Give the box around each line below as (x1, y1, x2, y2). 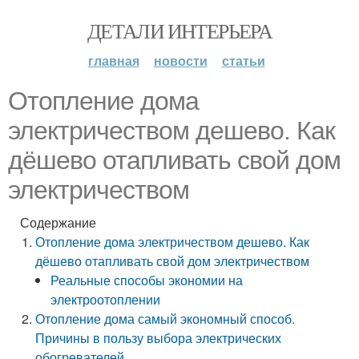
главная (87, 51, 139, 70)
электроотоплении (50, 290, 161, 309)
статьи (221, 51, 265, 70)
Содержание (20, 213, 96, 232)
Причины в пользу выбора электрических (35, 329, 282, 347)
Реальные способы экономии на (50, 271, 244, 289)
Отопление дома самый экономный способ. (35, 309, 296, 328)
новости (153, 51, 208, 70)
